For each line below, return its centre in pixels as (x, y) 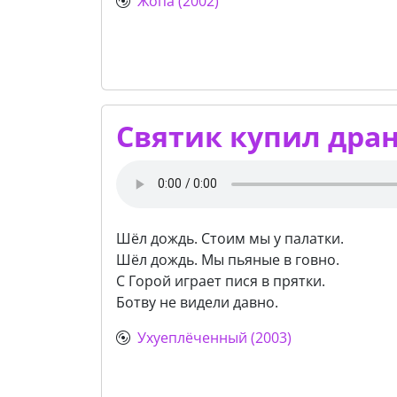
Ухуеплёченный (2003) (214, 337)
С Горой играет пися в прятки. (221, 280)
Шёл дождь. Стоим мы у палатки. (230, 238)
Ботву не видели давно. (197, 302)
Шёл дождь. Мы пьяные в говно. (228, 259)
